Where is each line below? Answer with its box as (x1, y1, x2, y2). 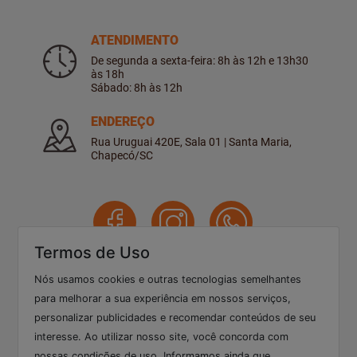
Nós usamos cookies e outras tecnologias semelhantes (34, 273, 302, 285)
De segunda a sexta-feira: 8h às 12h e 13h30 (91, 54, 308, 68)
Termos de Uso (34, 243, 151, 262)
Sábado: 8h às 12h (91, 81, 182, 95)
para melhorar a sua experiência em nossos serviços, (34, 292, 292, 304)
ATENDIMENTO (91, 33, 178, 48)
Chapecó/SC (91, 149, 153, 163)
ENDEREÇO (91, 114, 155, 129)
